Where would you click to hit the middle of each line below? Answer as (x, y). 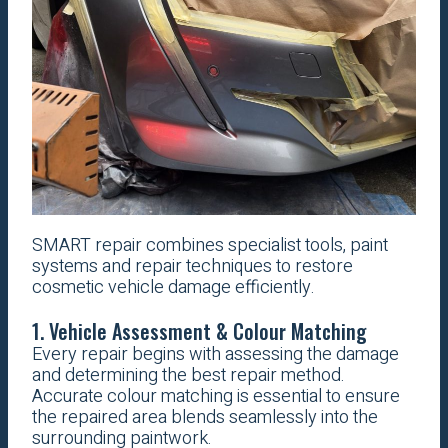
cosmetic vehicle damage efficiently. (173, 288)
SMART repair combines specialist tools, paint (209, 246)
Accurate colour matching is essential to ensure (215, 397)
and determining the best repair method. (188, 376)
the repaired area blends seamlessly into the (204, 418)
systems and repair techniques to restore (192, 267)
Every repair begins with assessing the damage (215, 355)
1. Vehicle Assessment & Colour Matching (199, 331)
